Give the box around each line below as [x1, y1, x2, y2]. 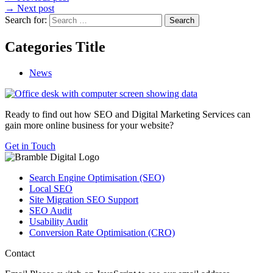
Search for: [5, 15, 47, 26]
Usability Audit [29, 216, 88, 227]
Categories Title [5, 39, 105, 55]
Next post [15, 3, 54, 14]
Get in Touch [5, 141, 55, 152]
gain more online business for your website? [5, 120, 174, 131]
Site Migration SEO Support [29, 194, 138, 205]
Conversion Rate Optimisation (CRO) [29, 227, 175, 238]
